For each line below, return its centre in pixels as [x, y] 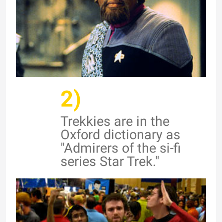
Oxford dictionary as [120, 135]
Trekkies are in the [115, 121]
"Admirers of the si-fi [121, 148]
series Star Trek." [110, 161]
